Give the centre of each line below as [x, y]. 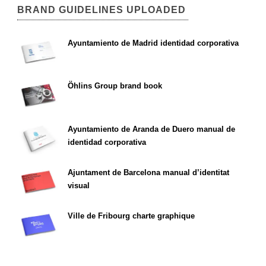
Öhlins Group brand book [115, 86]
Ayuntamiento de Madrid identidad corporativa [153, 43]
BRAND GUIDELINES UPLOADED [102, 9]
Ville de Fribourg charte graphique [131, 216]
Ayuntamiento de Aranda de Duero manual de [151, 129]
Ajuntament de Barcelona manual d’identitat [148, 172]
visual [79, 185]
